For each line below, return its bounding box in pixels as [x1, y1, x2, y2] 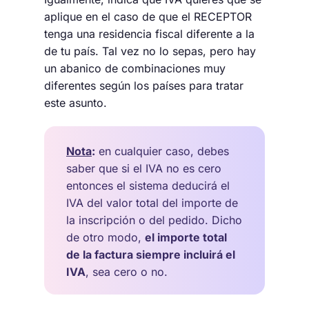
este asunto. [44, 95, 107, 110]
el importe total [145, 230, 227, 244]
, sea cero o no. [86, 264, 168, 279]
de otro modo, [66, 230, 145, 244]
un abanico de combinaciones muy [44, 61, 226, 75]
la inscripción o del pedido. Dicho [66, 212, 242, 227]
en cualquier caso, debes [95, 143, 229, 158]
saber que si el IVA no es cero [66, 161, 221, 175]
